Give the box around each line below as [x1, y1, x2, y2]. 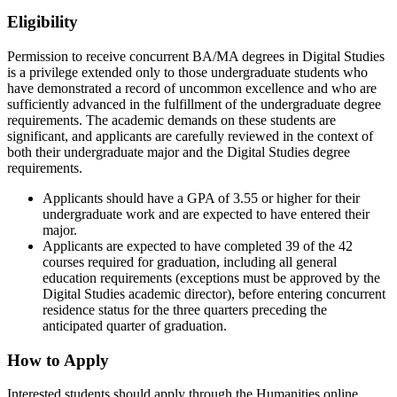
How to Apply [7, 350, 109, 370]
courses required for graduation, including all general [43, 254, 337, 269]
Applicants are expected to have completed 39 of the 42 [43, 238, 353, 253]
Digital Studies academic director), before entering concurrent [43, 286, 385, 301]
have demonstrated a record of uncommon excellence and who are [7, 81, 377, 96]
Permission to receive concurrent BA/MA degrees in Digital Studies [7, 49, 385, 64]
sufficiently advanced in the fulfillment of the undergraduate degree [7, 97, 381, 112]
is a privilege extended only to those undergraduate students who [7, 65, 368, 80]
